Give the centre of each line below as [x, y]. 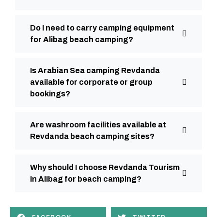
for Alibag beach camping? [82, 40]
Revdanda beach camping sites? [92, 137]
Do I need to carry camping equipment [102, 28]
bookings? [50, 94]
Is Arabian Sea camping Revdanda [95, 71]
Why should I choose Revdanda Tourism [105, 168]
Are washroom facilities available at [98, 125]
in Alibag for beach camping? [86, 179]
